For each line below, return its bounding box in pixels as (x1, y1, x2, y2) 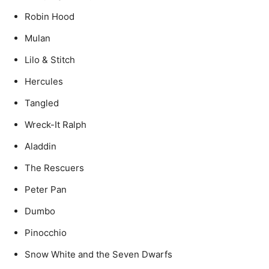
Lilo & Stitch (25, 54, 75, 65)
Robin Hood (25, 11, 74, 22)
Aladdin (25, 141, 56, 152)
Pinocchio (25, 227, 67, 238)
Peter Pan (25, 184, 67, 195)
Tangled (25, 97, 59, 109)
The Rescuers (25, 162, 84, 174)
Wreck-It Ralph (25, 119, 86, 130)
